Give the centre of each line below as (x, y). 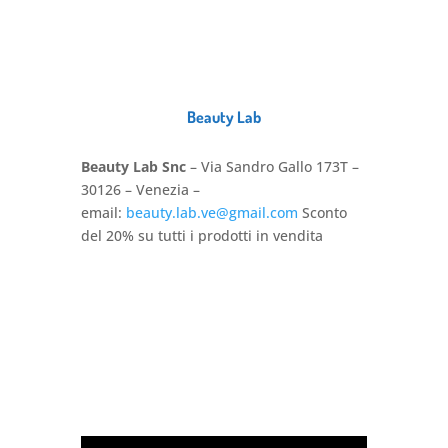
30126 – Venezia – (140, 190)
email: (103, 213)
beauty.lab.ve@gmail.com (211, 213)
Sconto (322, 213)
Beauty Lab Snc (133, 167)
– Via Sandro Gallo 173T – (272, 167)
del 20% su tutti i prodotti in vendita (201, 236)
